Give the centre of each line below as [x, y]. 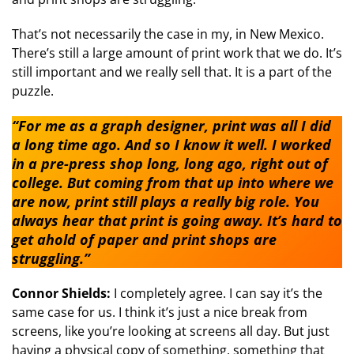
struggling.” [51, 259]
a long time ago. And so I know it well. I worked [171, 145]
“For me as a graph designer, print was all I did [171, 126]
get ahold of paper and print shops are [144, 240]
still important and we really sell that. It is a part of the [172, 72]
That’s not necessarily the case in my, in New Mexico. [168, 34]
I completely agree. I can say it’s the [218, 294]
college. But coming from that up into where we [173, 183]
